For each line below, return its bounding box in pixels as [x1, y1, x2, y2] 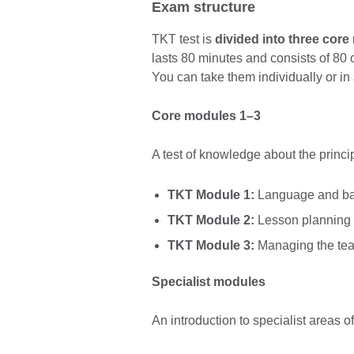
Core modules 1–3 [152, 109, 261, 123]
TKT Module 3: [168, 238, 254, 252]
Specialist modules [152, 274, 265, 288]
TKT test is [152, 32, 215, 47]
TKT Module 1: [168, 187, 254, 201]
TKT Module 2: [168, 213, 254, 227]
